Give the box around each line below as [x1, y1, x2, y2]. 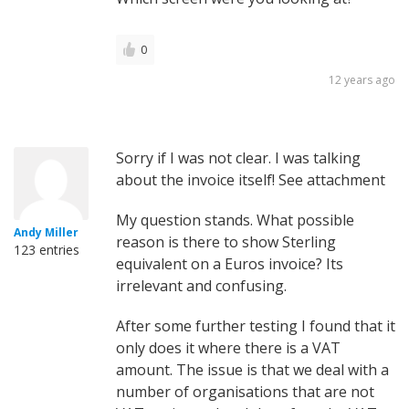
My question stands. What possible [116, 209, 354, 230]
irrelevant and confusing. [116, 275, 287, 296]
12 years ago [329, 71, 395, 88]
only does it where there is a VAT [116, 337, 341, 358]
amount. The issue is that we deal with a [116, 359, 389, 380]
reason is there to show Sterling [116, 231, 336, 252]
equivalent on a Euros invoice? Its [116, 253, 343, 274]
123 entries [14, 240, 79, 258]
